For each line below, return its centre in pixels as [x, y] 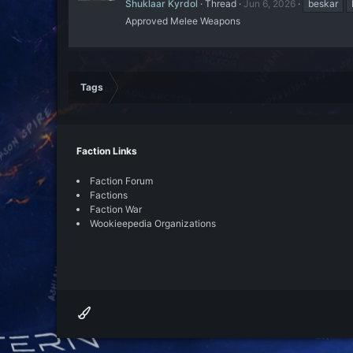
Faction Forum [121, 181]
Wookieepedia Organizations [153, 223]
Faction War [116, 209]
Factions [109, 195]
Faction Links [107, 151]
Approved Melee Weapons [183, 21]
